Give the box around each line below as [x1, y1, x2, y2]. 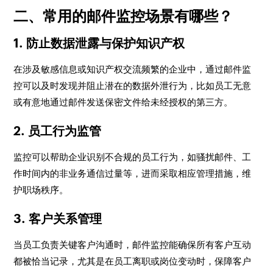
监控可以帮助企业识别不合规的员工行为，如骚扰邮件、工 [13, 152, 252, 162]
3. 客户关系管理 [13, 211, 102, 225]
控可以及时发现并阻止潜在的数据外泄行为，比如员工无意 [13, 80, 252, 91]
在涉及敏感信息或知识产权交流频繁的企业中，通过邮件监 [13, 64, 252, 74]
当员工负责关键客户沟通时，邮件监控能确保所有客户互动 [13, 239, 252, 250]
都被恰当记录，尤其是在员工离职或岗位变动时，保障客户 [13, 256, 252, 266]
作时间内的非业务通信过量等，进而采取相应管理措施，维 [13, 168, 252, 179]
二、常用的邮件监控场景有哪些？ [13, 8, 233, 24]
